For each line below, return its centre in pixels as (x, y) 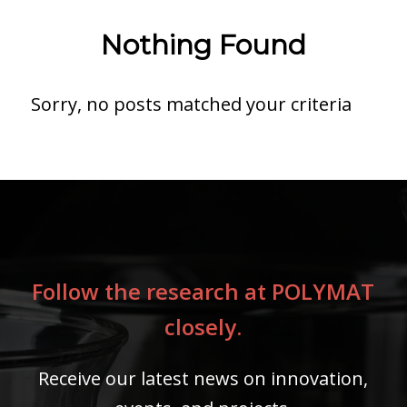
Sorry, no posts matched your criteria (191, 104)
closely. (203, 327)
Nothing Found (203, 45)
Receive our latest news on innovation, (203, 378)
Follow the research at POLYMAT (203, 292)
